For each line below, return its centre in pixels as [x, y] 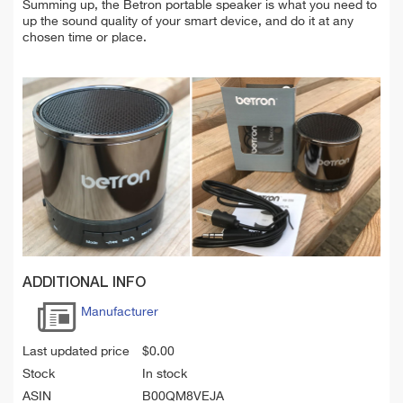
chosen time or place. [85, 37]
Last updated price [76, 351]
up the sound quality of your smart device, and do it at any [188, 21]
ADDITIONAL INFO [84, 283]
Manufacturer [120, 312]
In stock [165, 374]
